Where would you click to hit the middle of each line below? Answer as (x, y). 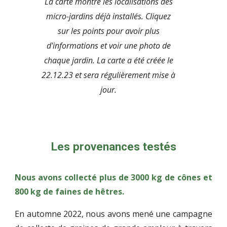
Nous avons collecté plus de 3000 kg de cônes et (113, 177)
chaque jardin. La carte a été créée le (108, 60)
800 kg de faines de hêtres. (70, 192)
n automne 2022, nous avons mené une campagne (116, 214)
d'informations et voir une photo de (108, 45)
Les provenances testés (113, 147)
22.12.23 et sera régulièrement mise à (108, 75)
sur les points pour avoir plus (108, 31)
